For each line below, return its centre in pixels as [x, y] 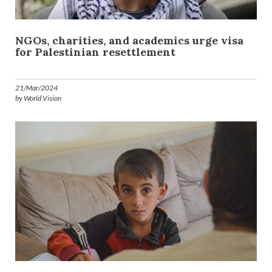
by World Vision [38, 98]
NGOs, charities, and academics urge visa [129, 40]
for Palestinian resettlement [95, 52]
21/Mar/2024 [36, 87]
